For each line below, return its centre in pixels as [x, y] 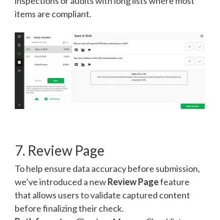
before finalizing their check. [69, 208]
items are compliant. [53, 14]
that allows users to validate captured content [102, 195]
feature [174, 182]
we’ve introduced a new [61, 182]
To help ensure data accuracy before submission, [107, 169]
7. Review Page [60, 151]
